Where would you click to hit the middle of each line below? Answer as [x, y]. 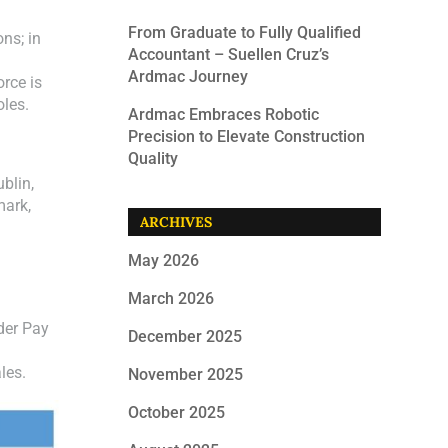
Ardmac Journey [188, 76]
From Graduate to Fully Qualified [245, 32]
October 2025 [177, 412]
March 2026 [171, 298]
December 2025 [185, 336]
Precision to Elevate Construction [247, 136]
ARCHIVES [176, 222]
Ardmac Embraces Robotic [224, 114]
